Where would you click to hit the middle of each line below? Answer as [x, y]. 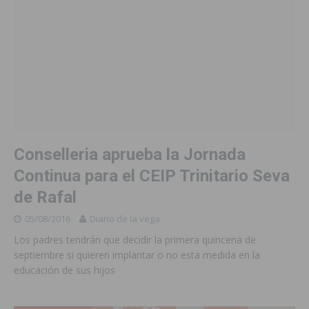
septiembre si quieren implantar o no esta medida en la [137, 255]
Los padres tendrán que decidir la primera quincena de [135, 239]
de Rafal [45, 197]
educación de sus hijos [64, 270]
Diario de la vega [125, 218]
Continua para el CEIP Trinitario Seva [152, 176]
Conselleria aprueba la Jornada [130, 154]
